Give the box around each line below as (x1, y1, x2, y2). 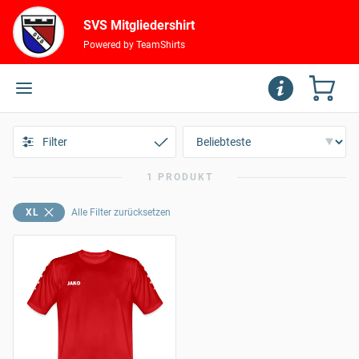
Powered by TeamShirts (83, 39, 185, 50)
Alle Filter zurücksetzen (71, 207, 171, 218)
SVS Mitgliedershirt (83, 18, 195, 33)
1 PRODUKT (146, 171, 213, 183)
